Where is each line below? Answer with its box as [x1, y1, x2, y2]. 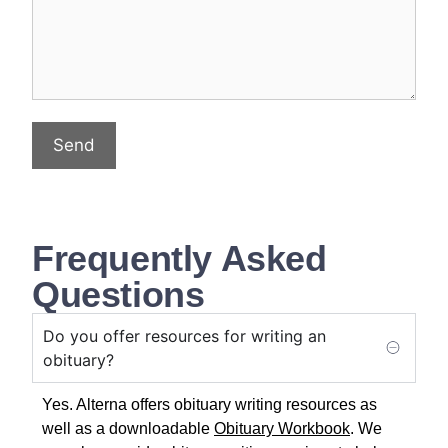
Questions [32, 273, 205, 315]
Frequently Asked [32, 237, 327, 279]
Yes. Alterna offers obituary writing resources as [42, 395, 377, 413]
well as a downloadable [42, 419, 214, 437]
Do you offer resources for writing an [43, 325, 326, 346]
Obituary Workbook [214, 419, 350, 437]
